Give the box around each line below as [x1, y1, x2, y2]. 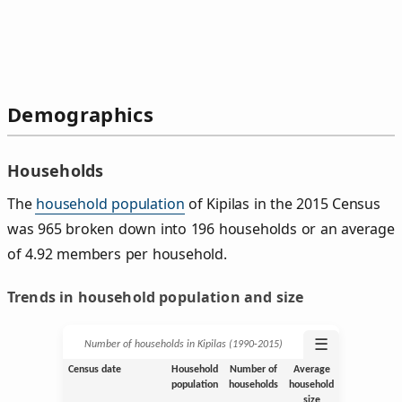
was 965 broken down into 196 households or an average [7, 218, 395, 239]
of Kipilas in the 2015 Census [184, 193, 380, 214]
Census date [67, 363, 121, 375]
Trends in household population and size [7, 286, 304, 307]
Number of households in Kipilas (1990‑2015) [83, 338, 283, 350]
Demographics [7, 100, 153, 128]
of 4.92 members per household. [7, 243, 227, 264]
